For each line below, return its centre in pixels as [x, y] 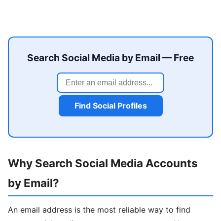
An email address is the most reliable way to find [99, 209]
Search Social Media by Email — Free [110, 58]
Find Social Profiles [110, 106]
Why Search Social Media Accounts [103, 163]
